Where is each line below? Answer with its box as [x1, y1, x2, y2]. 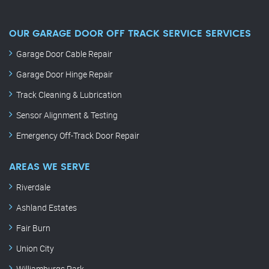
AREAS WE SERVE [9, 162, 90, 172]
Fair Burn [16, 222, 50, 234]
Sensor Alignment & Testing [16, 109, 118, 121]
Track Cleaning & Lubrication [16, 89, 122, 101]
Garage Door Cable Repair [16, 48, 112, 60]
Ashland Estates [16, 202, 77, 214]
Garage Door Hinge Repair [16, 68, 113, 80]
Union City [16, 243, 54, 255]
